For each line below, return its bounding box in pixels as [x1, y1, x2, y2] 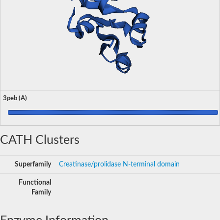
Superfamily [15, 161, 51, 168]
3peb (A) [3, 95, 27, 101]
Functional [19, 179, 51, 186]
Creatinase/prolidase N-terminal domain [59, 161, 180, 168]
